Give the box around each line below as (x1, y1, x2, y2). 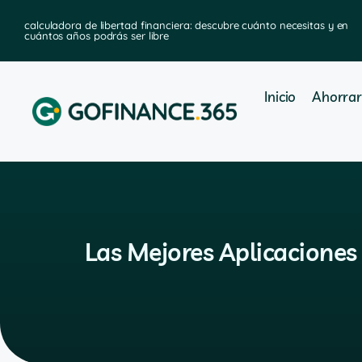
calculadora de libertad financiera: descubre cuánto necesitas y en (24, 19, 349, 32)
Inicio (264, 88, 297, 105)
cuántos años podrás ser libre (24, 29, 170, 42)
